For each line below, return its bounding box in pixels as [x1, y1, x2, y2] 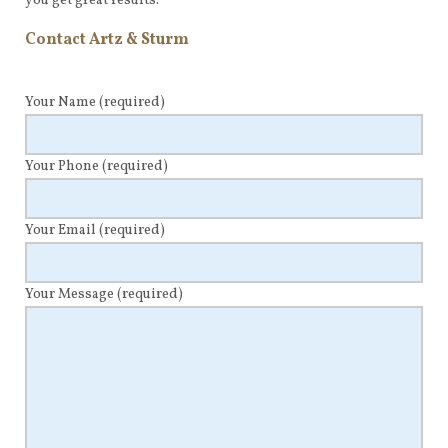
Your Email [25, 220, 99, 240]
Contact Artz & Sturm [25, 28, 189, 51]
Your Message [25, 284, 117, 304]
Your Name [25, 92, 99, 112]
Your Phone [25, 156, 102, 176]
